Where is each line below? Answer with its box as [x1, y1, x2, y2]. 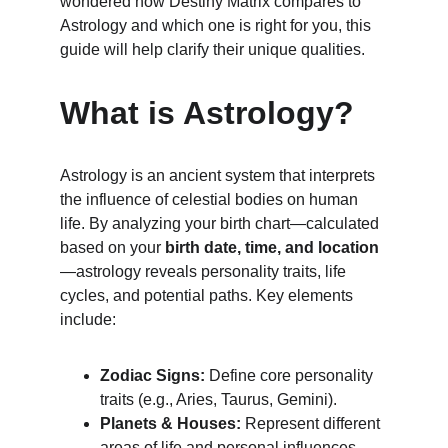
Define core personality [205, 367, 377, 384]
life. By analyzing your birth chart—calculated [60, 215, 383, 232]
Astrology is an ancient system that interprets [60, 167, 379, 184]
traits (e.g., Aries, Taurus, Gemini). [100, 391, 337, 408]
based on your [60, 239, 165, 256]
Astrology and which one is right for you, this [60, 17, 375, 34]
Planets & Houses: [100, 415, 241, 432]
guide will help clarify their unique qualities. [60, 41, 365, 58]
